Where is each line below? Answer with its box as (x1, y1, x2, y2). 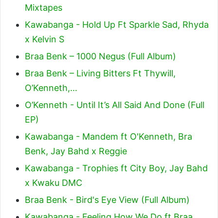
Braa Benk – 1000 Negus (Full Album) (25, 51, 176, 61)
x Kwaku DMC (25, 178, 82, 188)
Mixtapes (25, 2, 62, 13)
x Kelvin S (25, 34, 64, 44)
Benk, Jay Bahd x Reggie (25, 146, 127, 156)
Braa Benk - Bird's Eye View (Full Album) (25, 195, 190, 205)
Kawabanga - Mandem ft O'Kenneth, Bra (25, 131, 192, 142)
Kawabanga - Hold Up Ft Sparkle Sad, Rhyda (25, 19, 209, 30)
